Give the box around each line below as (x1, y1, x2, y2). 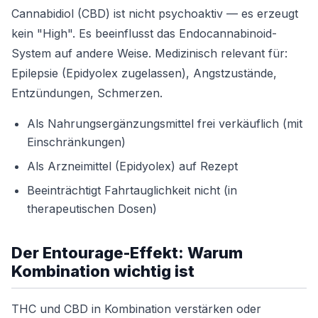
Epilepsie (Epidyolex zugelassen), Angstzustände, (11, 66, 277, 80)
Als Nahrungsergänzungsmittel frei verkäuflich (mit (27, 116, 302, 131)
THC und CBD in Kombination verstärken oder (11, 302, 261, 316)
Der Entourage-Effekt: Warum (11, 243, 243, 262)
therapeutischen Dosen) (27, 202, 157, 216)
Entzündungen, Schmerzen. (11, 86, 163, 100)
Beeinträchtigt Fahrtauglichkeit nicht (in (27, 183, 237, 197)
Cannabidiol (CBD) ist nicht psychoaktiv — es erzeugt (11, 6, 298, 21)
